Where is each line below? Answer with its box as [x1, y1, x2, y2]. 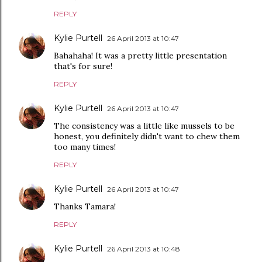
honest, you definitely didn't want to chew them [54, 131, 240, 142]
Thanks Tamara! [54, 201, 116, 212]
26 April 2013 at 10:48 [107, 244, 180, 253]
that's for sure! [54, 61, 112, 71]
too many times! [54, 142, 116, 152]
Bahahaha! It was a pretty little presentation [54, 50, 227, 61]
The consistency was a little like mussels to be [54, 120, 235, 131]
